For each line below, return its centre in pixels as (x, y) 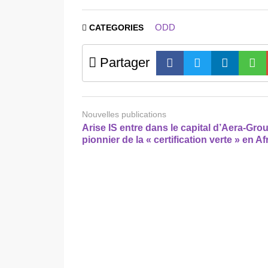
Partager (123, 62)
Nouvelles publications (124, 114)
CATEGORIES (116, 28)
